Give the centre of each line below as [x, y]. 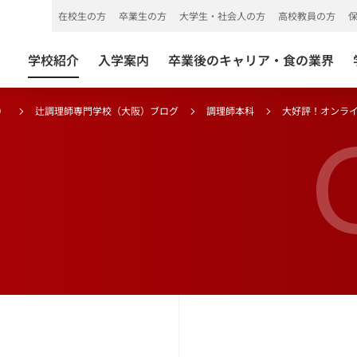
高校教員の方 [307, 16]
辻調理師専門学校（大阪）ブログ [107, 110]
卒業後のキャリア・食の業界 [251, 60]
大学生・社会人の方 [222, 16]
